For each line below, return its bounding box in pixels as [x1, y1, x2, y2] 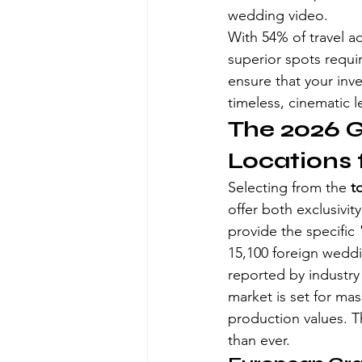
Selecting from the [228, 179, 351, 196]
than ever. [228, 331, 290, 349]
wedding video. [228, 6, 328, 24]
